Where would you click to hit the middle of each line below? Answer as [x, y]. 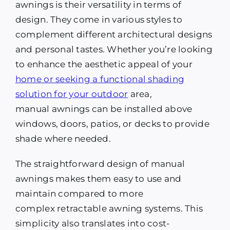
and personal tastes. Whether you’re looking [114, 50]
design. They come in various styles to [99, 20]
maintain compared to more [79, 194]
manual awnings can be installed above [104, 109]
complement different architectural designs [114, 35]
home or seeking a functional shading [100, 79]
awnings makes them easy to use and [98, 179]
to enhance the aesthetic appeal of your [104, 64]
